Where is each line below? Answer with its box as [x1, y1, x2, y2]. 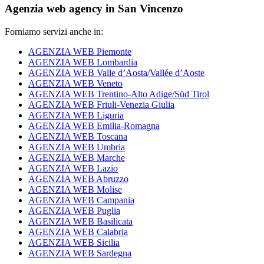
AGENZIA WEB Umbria [28, 142, 125, 152]
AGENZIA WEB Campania [28, 195, 134, 205]
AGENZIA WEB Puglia [28, 206, 120, 216]
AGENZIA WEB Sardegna [28, 248, 131, 258]
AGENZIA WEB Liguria [28, 110, 124, 120]
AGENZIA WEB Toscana [28, 131, 127, 141]
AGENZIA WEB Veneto [28, 78, 123, 88]
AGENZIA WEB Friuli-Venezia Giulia [28, 100, 174, 110]
